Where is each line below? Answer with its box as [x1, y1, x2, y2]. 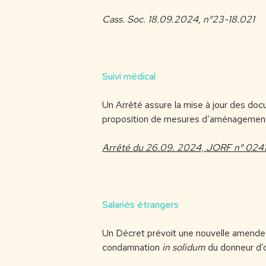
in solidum [162, 240, 205, 254]
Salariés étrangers [102, 198, 179, 211]
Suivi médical [102, 69, 156, 83]
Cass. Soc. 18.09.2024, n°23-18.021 [102, 12, 255, 26]
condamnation [102, 240, 162, 254]
